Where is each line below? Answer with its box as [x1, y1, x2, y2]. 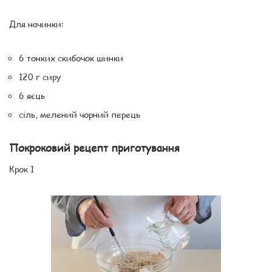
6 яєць [19, 89, 45, 101]
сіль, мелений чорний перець [19, 107, 140, 120]
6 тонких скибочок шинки [19, 51, 123, 64]
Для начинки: [9, 17, 64, 30]
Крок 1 [9, 162, 34, 175]
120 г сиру [19, 70, 61, 83]
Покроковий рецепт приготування [9, 140, 180, 155]
